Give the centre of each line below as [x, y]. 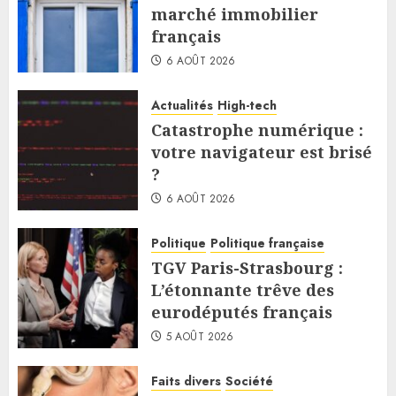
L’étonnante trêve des [243, 290]
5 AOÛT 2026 [200, 337]
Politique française [267, 244]
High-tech [247, 106]
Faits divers [186, 381]
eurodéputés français [242, 312]
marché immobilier [235, 15]
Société [249, 381]
